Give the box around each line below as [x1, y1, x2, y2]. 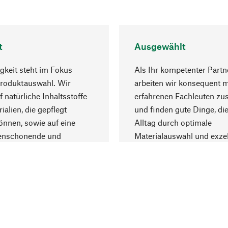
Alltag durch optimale [134, 117, 212, 127]
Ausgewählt [134, 40, 186, 52]
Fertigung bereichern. [134, 144, 211, 154]
